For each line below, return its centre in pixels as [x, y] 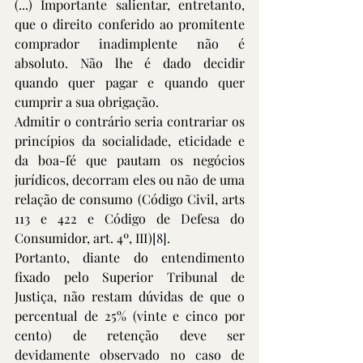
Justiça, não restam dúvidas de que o [130, 296]
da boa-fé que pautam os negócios [130, 160]
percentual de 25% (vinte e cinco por [130, 316]
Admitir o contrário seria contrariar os [130, 121]
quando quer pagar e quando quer [130, 82]
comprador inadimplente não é [130, 43]
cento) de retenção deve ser [130, 335]
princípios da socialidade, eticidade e [130, 141]
